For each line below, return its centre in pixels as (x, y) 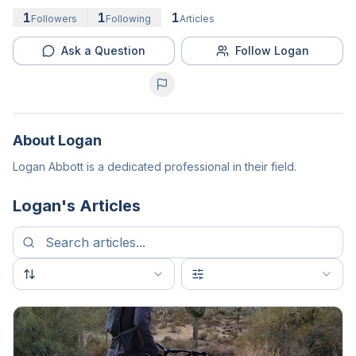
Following (128, 19)
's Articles (101, 206)
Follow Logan (272, 50)
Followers (54, 19)
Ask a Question (103, 50)
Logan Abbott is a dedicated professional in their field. (155, 166)
